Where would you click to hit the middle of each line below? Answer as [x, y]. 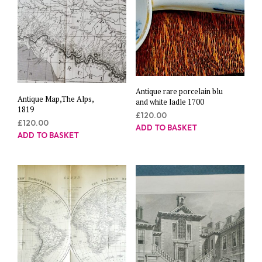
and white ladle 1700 [170, 102]
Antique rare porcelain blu [179, 92]
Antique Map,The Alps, [56, 99]
